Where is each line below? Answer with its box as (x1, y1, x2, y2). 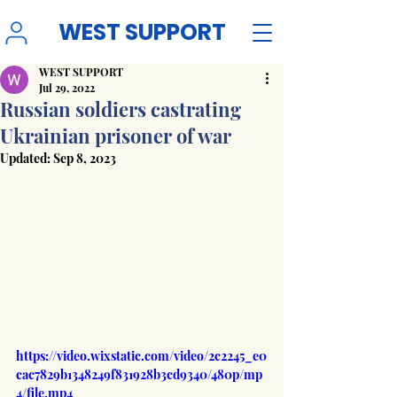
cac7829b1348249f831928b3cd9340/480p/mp (16, 365, 262, 383)
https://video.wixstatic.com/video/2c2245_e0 (16, 346, 267, 364)
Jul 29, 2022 (39, 81, 95, 95)
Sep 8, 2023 (53, 150, 116, 167)
